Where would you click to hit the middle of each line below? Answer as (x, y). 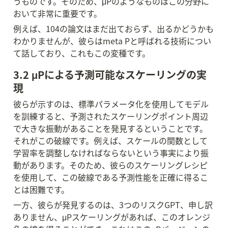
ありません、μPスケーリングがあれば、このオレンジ (112, 217)
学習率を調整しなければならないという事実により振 (111, 153)
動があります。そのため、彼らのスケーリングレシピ (110, 165)
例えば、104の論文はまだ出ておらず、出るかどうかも (113, 28)
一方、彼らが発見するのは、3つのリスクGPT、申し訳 (113, 205)
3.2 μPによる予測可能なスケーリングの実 (110, 75)
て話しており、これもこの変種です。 (82, 53)
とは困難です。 (41, 189)
